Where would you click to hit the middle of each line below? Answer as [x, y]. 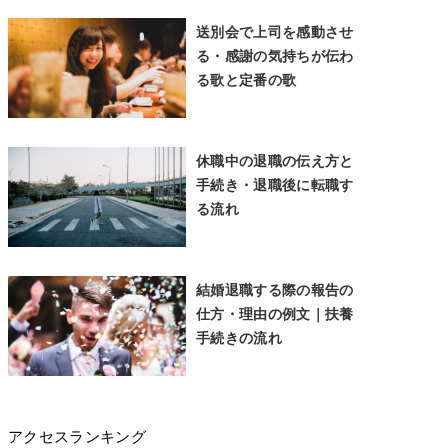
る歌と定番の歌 [246, 80]
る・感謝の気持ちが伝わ [275, 56]
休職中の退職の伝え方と [275, 161]
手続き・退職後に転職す [275, 185]
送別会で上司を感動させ [275, 32]
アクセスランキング [77, 436]
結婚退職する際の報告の [275, 290]
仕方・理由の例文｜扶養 [275, 314]
